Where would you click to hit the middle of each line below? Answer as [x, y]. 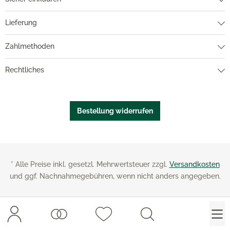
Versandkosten [194, 164]
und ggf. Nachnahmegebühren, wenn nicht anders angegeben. [115, 176]
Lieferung [21, 23]
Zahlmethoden [30, 46]
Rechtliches [25, 70]
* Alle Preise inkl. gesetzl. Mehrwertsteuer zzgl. [90, 164]
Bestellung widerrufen [115, 111]
